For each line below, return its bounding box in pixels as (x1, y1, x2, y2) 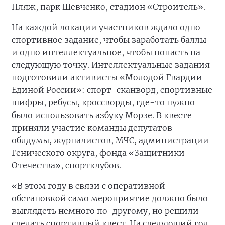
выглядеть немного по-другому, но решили (12, 206, 199, 216)
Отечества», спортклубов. (12, 160, 121, 171)
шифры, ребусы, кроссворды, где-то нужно (12, 97, 195, 108)
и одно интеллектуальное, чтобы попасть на (12, 47, 200, 58)
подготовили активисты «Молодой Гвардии (12, 72, 202, 83)
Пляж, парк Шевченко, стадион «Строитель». (12, 2, 205, 12)
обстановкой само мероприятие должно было (12, 193, 208, 204)
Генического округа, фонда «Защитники (12, 148, 185, 158)
